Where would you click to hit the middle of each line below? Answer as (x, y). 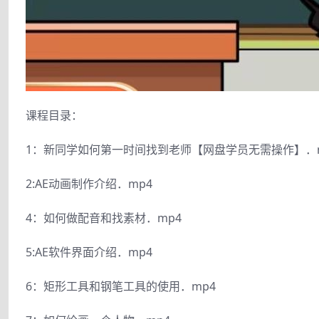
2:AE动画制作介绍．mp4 (89, 183)
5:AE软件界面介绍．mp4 (89, 252)
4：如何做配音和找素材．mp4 (104, 218)
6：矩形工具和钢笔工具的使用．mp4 (121, 286)
